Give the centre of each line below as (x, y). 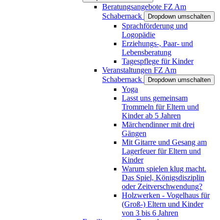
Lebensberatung (147, 52)
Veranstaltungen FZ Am (139, 70)
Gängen (134, 133)
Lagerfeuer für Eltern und (161, 151)
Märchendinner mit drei (158, 124)
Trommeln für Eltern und (160, 107)
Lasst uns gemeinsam (155, 98)
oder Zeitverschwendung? (162, 186)
